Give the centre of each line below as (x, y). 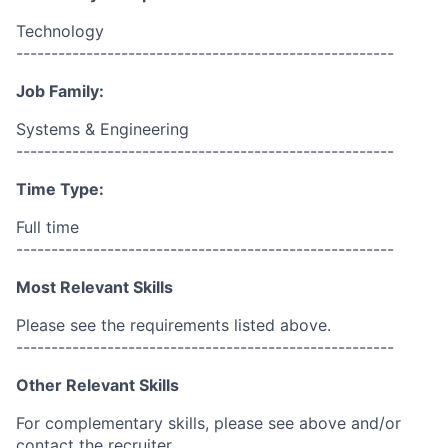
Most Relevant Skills (94, 287)
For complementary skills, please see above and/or (208, 423)
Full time (47, 227)
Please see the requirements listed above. (173, 325)
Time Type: (60, 189)
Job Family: (60, 91)
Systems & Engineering (102, 129)
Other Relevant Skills (97, 385)
